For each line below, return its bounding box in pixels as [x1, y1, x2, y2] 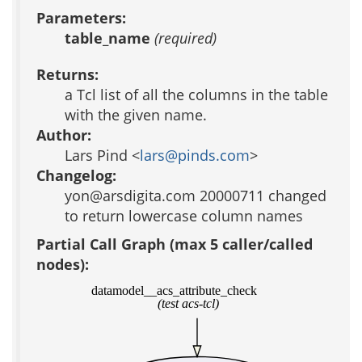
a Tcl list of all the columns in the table [65, 85, 328, 104]
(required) [154, 28, 217, 48]
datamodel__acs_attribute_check [91, 283, 258, 297]
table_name [65, 28, 154, 48]
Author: [36, 125, 91, 145]
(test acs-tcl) [157, 296, 219, 310]
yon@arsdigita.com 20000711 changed [65, 186, 326, 205]
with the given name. [65, 105, 207, 124]
